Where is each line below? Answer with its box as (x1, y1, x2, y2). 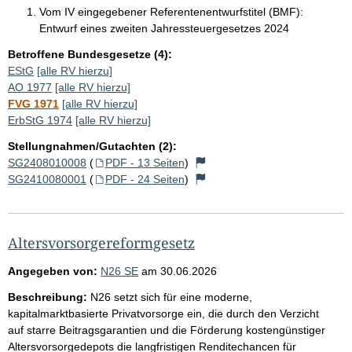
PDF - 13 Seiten (104, 156, 185, 169)
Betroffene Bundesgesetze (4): (8, 47, 172, 60)
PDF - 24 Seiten (104, 172, 185, 185)
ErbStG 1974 (8, 113, 72, 126)
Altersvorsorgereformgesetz (8, 233, 195, 252)
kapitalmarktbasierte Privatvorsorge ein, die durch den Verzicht (8, 306, 319, 320)
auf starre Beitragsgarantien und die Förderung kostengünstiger (8, 323, 325, 336)
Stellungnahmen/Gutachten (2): (8, 139, 177, 152)
